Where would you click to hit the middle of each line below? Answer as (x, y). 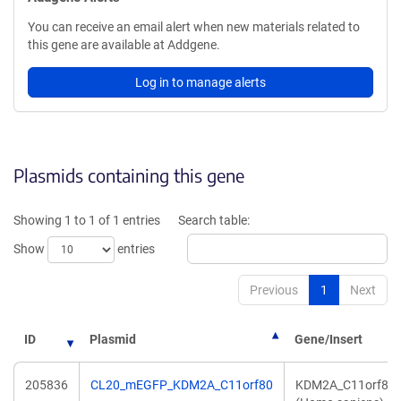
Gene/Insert (328, 339)
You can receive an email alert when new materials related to (194, 27)
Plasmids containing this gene (129, 175)
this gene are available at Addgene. (124, 45)
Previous (274, 290)
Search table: (214, 220)
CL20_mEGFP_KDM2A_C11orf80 (182, 385)
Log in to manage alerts (200, 82)
